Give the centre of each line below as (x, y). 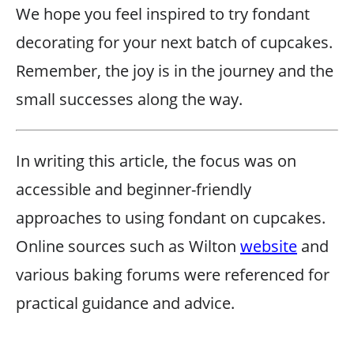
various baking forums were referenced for (173, 275)
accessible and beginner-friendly (134, 189)
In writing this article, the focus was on (156, 161)
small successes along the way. (129, 99)
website (269, 246)
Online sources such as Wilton (128, 246)
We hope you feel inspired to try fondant (163, 14)
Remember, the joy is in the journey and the (175, 71)
